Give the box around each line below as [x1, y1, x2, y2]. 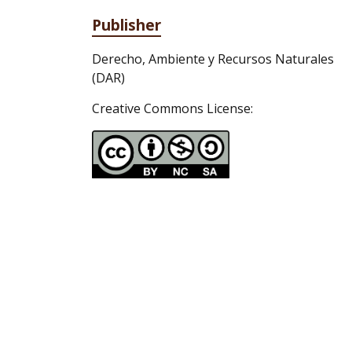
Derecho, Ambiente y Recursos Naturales [92, 50, 334, 68]
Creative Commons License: [92, 100, 253, 117]
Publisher [92, 14, 161, 35]
